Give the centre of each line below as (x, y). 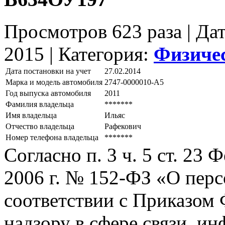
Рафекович (123, 127)
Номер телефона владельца (52, 138)
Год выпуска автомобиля (48, 93)
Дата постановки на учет (48, 71)
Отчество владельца (40, 127)
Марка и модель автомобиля (54, 82)
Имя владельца (31, 116)
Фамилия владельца (40, 104)
